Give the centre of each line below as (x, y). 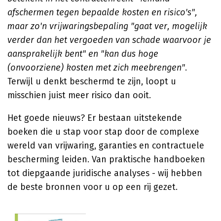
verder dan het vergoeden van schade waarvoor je (109, 40)
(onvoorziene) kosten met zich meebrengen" (96, 68)
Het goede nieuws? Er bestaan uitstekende (95, 118)
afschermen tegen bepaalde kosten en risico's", (102, 12)
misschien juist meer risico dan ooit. (79, 95)
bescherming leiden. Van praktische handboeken (106, 159)
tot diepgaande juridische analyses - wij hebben (105, 173)
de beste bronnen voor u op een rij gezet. (92, 187)
